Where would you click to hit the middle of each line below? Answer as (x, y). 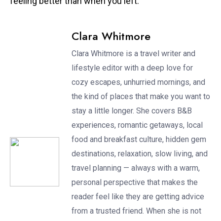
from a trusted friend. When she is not (136, 211)
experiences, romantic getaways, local (137, 125)
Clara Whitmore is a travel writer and (133, 53)
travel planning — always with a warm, (136, 168)
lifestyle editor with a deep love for (132, 68)
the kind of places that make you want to (141, 96)
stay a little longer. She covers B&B (132, 110)
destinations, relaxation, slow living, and (140, 153)
